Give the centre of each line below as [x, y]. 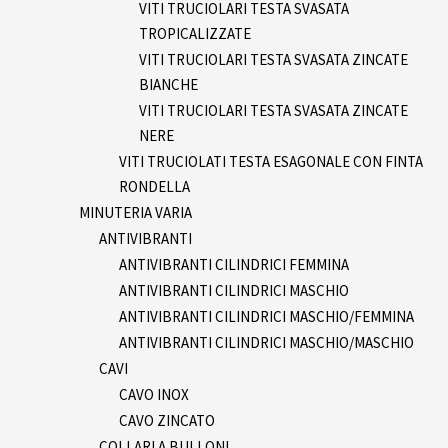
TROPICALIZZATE [195, 33]
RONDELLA [154, 186]
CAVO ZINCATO [167, 420]
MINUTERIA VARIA [135, 212]
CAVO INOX [154, 394]
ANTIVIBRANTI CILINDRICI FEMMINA [234, 264]
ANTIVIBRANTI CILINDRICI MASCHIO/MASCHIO [266, 342]
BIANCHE [168, 84]
